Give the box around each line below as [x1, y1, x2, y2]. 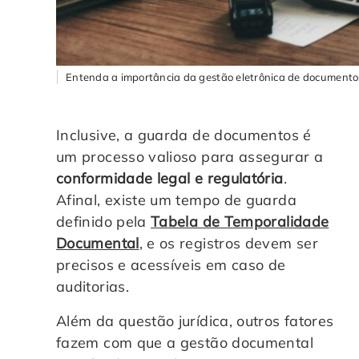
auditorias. [56, 276, 129, 296]
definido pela [56, 212, 151, 231]
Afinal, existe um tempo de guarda [56, 190, 296, 209]
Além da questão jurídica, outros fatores [56, 311, 334, 330]
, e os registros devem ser [139, 233, 318, 252]
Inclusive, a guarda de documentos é [56, 125, 312, 144]
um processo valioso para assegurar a [56, 147, 323, 166]
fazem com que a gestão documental [56, 333, 313, 352]
